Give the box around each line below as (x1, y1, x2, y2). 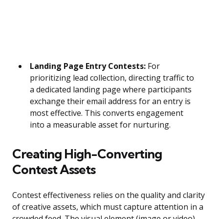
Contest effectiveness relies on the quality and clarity (12, 190, 205, 201)
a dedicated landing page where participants (30, 84, 192, 95)
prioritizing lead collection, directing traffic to (30, 72, 194, 84)
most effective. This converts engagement (30, 108, 183, 119)
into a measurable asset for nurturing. (30, 119, 171, 131)
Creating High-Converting (12, 146, 162, 162)
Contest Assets (12, 161, 95, 178)
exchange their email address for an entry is (30, 96, 191, 107)
